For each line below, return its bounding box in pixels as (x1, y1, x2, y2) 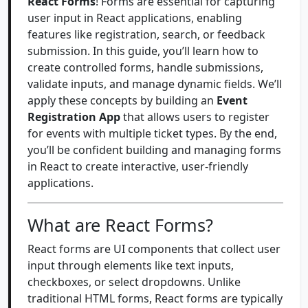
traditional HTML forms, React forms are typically (27, 291, 283, 306)
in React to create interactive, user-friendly (27, 159, 248, 174)
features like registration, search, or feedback (27, 27, 265, 42)
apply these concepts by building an (27, 93, 217, 108)
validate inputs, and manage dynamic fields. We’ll (27, 76, 282, 91)
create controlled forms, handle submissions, (27, 60, 263, 75)
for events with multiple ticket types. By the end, (27, 126, 277, 141)
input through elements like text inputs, (27, 258, 234, 273)
